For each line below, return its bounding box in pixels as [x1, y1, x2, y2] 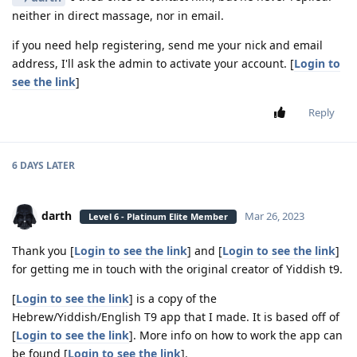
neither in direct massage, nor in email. [12, 8, 224, 24]
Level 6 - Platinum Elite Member [88, 210, 228, 223]
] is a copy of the [129, 291, 217, 307]
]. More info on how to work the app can [129, 328, 343, 343]
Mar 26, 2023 [245, 209, 304, 224]
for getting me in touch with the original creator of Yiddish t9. [12, 261, 343, 277]
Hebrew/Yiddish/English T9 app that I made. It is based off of [12, 309, 339, 325]
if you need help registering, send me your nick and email [12, 37, 323, 53]
